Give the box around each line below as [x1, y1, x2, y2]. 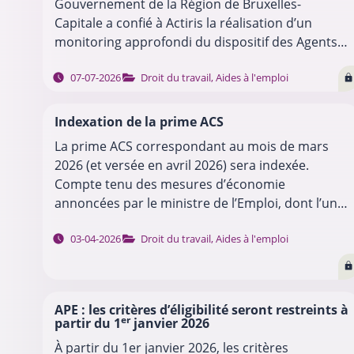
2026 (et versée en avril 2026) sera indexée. [54, 156, 309, 175]
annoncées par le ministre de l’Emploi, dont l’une [54, 194, 345, 213]
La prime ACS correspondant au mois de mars [54, 137, 329, 156]
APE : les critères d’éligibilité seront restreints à [54, 300, 348, 318]
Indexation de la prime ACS [54, 113, 224, 131]
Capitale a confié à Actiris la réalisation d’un [54, 14, 312, 32]
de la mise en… [54, 71, 143, 89]
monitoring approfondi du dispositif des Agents [54, 33, 337, 51]
